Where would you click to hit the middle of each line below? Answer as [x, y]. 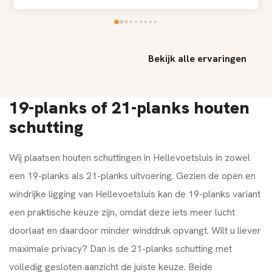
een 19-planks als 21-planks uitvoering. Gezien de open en [132, 176]
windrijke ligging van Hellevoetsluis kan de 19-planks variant [135, 194]
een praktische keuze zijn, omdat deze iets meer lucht [122, 212]
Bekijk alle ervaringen [199, 59]
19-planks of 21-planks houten [129, 108]
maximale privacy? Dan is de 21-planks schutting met [121, 249]
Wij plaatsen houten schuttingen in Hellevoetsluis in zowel [130, 158]
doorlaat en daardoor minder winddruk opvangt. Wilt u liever [135, 231]
